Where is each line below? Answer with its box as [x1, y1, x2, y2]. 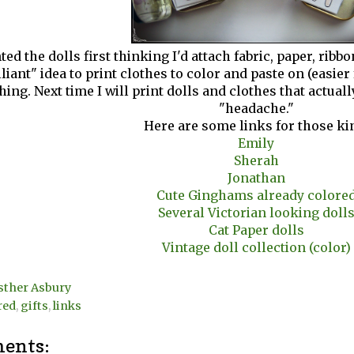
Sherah [233, 153, 279, 169]
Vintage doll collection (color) [161, 239, 351, 256]
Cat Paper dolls [208, 222, 304, 239]
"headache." [218, 100, 294, 117]
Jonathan [227, 170, 285, 186]
